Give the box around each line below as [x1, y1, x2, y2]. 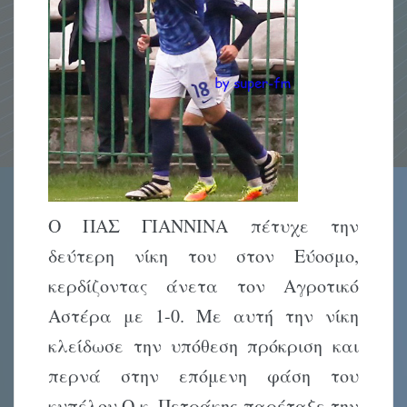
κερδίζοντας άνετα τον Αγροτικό [48, 273, 359, 298]
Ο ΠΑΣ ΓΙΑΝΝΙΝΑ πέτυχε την [48, 213, 359, 238]
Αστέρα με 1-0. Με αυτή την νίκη [48, 303, 359, 328]
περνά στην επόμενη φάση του [48, 362, 359, 388]
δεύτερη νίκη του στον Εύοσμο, [48, 243, 359, 268]
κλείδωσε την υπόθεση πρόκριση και [48, 333, 359, 358]
